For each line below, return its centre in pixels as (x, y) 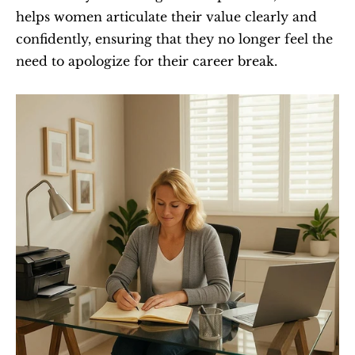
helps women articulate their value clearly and (166, 17)
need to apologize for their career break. (147, 61)
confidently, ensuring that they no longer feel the (174, 39)
